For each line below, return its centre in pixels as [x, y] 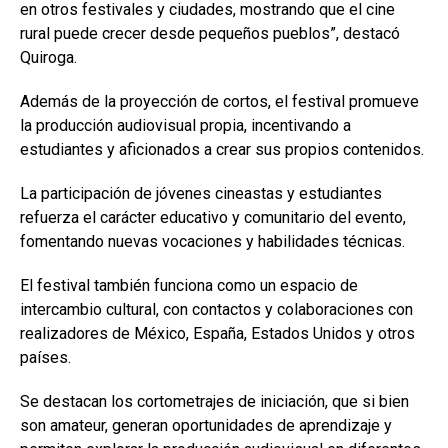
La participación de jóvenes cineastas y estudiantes [201, 193]
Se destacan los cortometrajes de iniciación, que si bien [214, 401]
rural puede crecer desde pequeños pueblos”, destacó [210, 33]
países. [45, 357]
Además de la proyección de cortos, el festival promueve [219, 101]
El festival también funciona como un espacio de [189, 285]
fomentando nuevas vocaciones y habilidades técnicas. [212, 241]
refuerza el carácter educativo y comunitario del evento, [213, 217]
